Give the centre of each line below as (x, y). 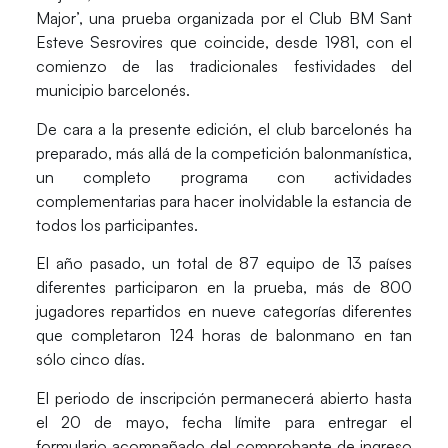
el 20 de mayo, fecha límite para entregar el (224, 421)
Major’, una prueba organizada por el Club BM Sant (224, 18)
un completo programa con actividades (224, 176)
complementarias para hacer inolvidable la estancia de (224, 200)
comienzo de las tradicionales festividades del (224, 66)
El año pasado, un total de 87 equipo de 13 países (224, 263)
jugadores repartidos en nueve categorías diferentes (224, 311)
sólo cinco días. (90, 359)
